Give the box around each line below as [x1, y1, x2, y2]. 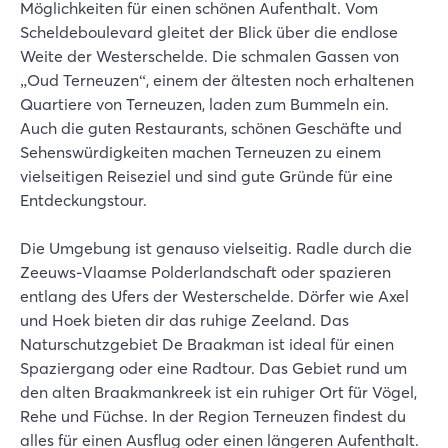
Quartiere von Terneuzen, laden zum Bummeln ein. [20, 94, 389, 114]
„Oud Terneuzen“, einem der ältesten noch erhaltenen [20, 70, 414, 90]
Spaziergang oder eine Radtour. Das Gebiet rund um [20, 358, 407, 378]
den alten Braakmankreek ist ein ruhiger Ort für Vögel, [20, 382, 417, 402]
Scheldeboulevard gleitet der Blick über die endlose [20, 22, 398, 42]
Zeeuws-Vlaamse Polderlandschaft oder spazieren [20, 262, 391, 282]
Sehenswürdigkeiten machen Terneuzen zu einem [20, 142, 381, 162]
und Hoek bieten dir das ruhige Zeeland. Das [20, 310, 349, 330]
